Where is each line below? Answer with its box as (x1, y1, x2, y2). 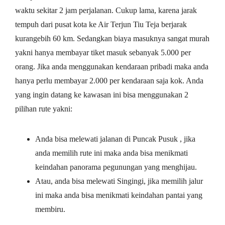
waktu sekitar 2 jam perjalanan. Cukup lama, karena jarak (15, 6, 197, 15)
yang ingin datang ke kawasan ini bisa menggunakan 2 (15, 90, 188, 99)
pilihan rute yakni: (15, 104, 72, 113)
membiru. (35, 204, 65, 213)
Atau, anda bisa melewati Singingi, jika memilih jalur (35, 176, 203, 185)
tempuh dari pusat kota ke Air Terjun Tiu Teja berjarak (15, 20, 187, 29)
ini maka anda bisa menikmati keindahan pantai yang (35, 190, 202, 199)
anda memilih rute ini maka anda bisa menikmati (35, 148, 188, 157)
